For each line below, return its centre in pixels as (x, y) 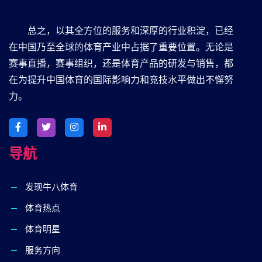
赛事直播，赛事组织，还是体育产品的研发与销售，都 (121, 63)
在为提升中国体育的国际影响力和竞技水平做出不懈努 (121, 80)
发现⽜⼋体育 (51, 187)
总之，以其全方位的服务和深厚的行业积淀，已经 (130, 30)
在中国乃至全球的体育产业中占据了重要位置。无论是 (121, 47)
